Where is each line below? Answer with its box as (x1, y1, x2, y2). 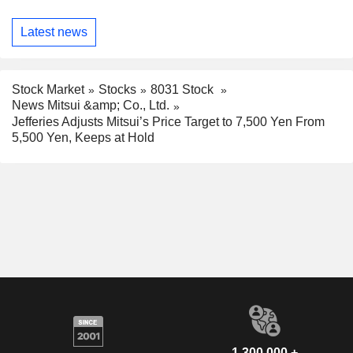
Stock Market (12, 82, 84, 96)
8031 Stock (150, 82, 217, 96)
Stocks (98, 82, 136, 96)
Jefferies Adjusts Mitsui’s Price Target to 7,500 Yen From (12, 115, 325, 129)
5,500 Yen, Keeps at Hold (12, 131, 154, 145)
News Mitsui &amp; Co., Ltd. (12, 98, 169, 113)
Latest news (20, 25, 87, 39)
